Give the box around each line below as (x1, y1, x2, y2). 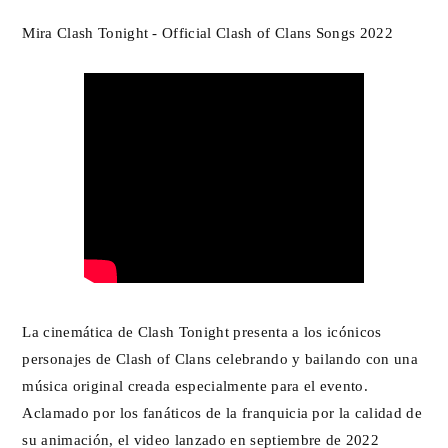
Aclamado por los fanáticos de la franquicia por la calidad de (22, 404, 422, 420)
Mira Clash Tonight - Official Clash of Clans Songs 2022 (22, 24, 394, 40)
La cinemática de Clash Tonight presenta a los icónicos (22, 323, 382, 339)
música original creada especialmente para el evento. (22, 377, 369, 393)
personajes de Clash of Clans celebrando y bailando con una (22, 350, 418, 366)
